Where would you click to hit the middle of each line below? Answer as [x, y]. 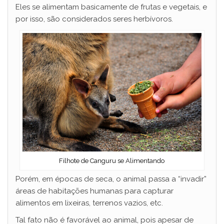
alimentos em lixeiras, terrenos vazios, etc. [90, 203]
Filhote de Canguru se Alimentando [112, 161]
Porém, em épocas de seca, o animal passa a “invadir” [111, 179]
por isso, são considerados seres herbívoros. [94, 19]
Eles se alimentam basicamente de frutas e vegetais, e [111, 7]
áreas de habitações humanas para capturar [94, 191]
